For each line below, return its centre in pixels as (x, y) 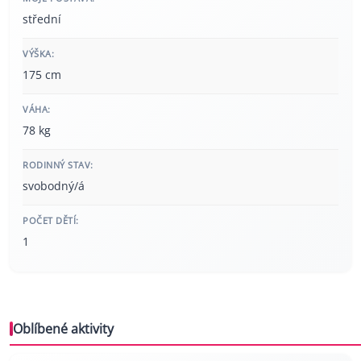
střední (42, 19)
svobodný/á (54, 186)
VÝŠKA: (38, 54)
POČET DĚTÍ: (51, 221)
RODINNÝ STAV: (58, 165)
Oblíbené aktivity (63, 329)
